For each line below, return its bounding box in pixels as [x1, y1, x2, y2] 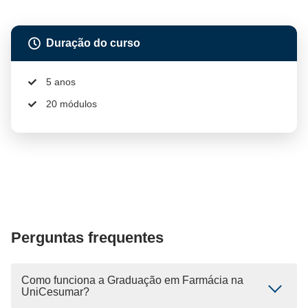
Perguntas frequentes [11, 228, 164, 246]
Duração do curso [46, 36, 140, 49]
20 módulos [43, 98, 97, 109]
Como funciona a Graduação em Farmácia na [21, 274, 243, 286]
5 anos [43, 76, 76, 87]
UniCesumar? [21, 285, 89, 298]
